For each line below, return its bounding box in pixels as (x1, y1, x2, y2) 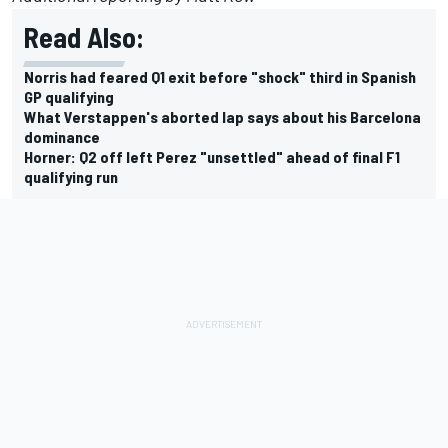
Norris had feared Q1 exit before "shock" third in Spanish (24, 66, 416, 86)
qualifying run (24, 166, 118, 186)
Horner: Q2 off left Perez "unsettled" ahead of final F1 (24, 146, 400, 166)
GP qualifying (24, 86, 114, 106)
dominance (24, 126, 100, 146)
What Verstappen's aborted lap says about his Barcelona (24, 106, 421, 126)
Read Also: (24, 19, 144, 54)
